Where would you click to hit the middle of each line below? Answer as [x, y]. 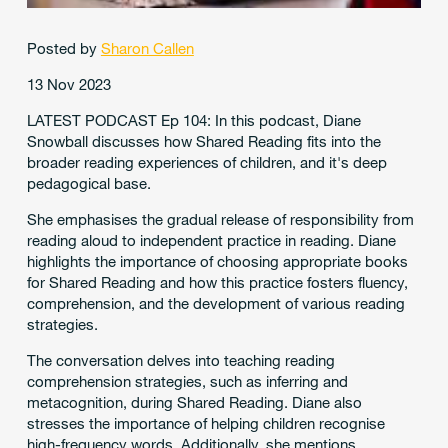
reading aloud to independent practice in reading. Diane [211, 240]
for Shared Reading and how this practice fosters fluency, [217, 282]
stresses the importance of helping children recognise [205, 423]
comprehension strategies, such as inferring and [187, 381]
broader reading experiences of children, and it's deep [206, 162]
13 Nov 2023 [68, 84]
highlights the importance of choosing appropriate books [217, 261]
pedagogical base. [88, 183]
